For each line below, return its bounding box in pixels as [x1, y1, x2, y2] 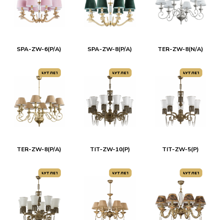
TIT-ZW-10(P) [89, 145, 130, 153]
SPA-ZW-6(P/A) [17, 45, 62, 53]
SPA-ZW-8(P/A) [87, 45, 133, 53]
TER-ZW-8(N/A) [158, 45, 204, 53]
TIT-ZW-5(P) [162, 145, 199, 153]
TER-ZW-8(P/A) [17, 145, 62, 153]
